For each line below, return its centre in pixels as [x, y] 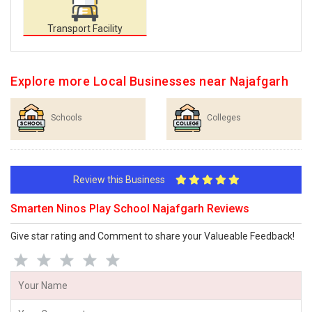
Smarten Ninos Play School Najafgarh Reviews [130, 209]
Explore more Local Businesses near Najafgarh [149, 81]
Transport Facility [85, 29]
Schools [67, 118]
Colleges [224, 118]
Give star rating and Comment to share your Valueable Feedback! [153, 236]
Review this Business [124, 180]
